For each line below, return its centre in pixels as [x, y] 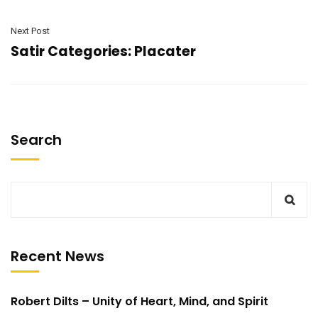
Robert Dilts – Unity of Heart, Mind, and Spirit [139, 301]
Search [36, 140]
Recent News [57, 256]
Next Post [30, 31]
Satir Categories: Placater [103, 51]
